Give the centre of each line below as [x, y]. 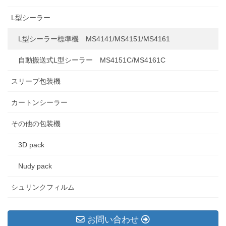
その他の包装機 [36, 124]
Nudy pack [35, 166]
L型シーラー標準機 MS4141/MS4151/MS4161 [94, 39]
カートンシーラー [39, 103]
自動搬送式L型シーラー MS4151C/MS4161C [92, 60]
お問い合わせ [113, 220]
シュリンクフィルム [43, 187]
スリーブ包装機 [36, 81]
